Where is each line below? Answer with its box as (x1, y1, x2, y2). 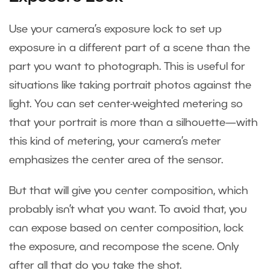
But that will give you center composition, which (9, 186, 248, 196)
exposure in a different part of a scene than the (9, 43, 250, 54)
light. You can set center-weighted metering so (9, 99, 243, 110)
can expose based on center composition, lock (9, 224, 243, 234)
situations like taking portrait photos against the (9, 81, 251, 91)
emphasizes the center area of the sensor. (9, 155, 223, 166)
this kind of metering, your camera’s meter (9, 137, 221, 147)
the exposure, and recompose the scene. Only (9, 242, 239, 253)
